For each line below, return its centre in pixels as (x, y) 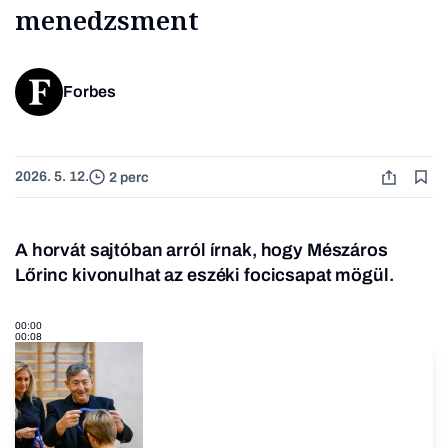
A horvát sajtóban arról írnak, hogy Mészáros (201, 250)
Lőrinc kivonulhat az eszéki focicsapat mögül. (204, 275)
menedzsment (107, 20)
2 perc (129, 177)
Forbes (89, 92)
